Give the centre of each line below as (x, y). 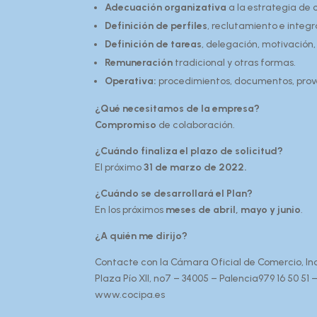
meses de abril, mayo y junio (234, 209)
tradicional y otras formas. (235, 62)
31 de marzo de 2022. (196, 167)
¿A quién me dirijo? (142, 236)
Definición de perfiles (156, 25)
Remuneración (139, 62)
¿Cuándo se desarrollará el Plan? (174, 193)
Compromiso (126, 125)
